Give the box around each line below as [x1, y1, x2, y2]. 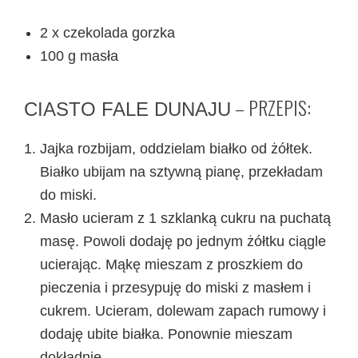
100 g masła [40, 47, 118, 64]
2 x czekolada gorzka [40, 24, 175, 41]
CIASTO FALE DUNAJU [24, 97, 231, 120]
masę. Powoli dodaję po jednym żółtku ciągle [40, 233, 326, 249]
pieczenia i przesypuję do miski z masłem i [40, 279, 311, 296]
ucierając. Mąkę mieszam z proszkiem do [40, 256, 303, 272]
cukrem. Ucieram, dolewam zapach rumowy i [40, 302, 326, 319]
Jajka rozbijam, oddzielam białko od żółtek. [40, 140, 312, 157]
